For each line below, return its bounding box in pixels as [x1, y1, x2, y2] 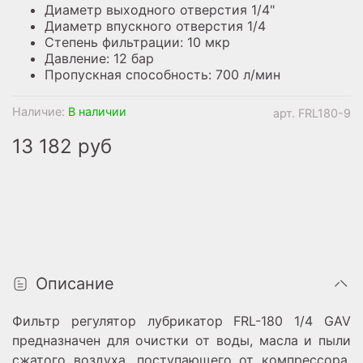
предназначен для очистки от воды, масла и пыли [12, 331, 351, 348]
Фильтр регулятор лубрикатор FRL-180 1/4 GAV [12, 312, 351, 329]
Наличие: [12, 104, 65, 118]
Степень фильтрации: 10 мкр [45, 33, 230, 50]
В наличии [68, 104, 126, 118]
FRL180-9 [298, 105, 351, 120]
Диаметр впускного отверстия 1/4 [45, 17, 266, 34]
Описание [36, 273, 114, 293]
